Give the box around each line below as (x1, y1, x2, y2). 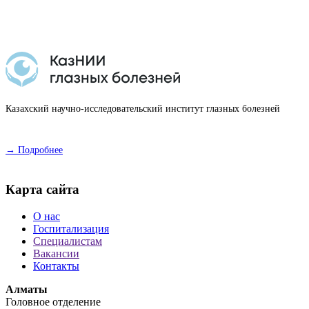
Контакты (33, 259, 79, 272)
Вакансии (33, 247, 79, 259)
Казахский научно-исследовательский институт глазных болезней (6, 103, 280, 114)
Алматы (6, 283, 48, 295)
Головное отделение (6, 295, 101, 308)
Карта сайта (6, 182, 79, 197)
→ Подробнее (6, 145, 63, 156)
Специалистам (33, 235, 102, 247)
